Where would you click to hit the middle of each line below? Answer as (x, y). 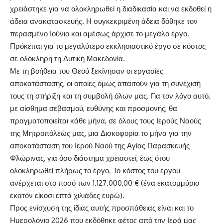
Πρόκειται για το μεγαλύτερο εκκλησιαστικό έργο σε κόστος (108, 46)
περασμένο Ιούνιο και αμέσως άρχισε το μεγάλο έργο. (100, 33)
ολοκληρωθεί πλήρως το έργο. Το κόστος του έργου (95, 170)
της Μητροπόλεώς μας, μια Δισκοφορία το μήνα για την (102, 133)
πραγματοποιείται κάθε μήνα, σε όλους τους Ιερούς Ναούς (106, 120)
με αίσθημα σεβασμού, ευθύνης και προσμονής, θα (94, 108)
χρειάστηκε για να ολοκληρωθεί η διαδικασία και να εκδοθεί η (111, 8)
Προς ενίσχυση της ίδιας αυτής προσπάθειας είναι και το (102, 208)
